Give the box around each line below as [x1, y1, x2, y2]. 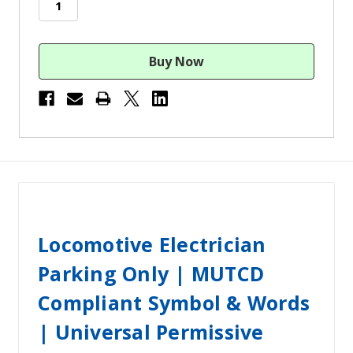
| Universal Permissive [38, 318, 264, 346]
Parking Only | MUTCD [38, 260, 264, 288]
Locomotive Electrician [38, 231, 266, 258]
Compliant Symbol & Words [38, 289, 310, 317]
